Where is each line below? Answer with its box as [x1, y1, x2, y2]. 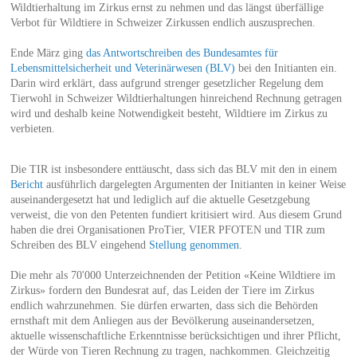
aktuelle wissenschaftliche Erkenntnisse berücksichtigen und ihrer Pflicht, [10, 329, 341, 342]
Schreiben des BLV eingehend [10, 238, 149, 251]
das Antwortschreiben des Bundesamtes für [85, 46, 278, 59]
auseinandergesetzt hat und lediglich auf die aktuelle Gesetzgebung [10, 193, 310, 206]
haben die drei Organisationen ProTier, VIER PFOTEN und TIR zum [10, 223, 325, 236]
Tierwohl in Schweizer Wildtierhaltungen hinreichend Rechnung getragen [10, 92, 342, 104]
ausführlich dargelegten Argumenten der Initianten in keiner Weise [45, 178, 346, 190]
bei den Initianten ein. [234, 61, 337, 74]
